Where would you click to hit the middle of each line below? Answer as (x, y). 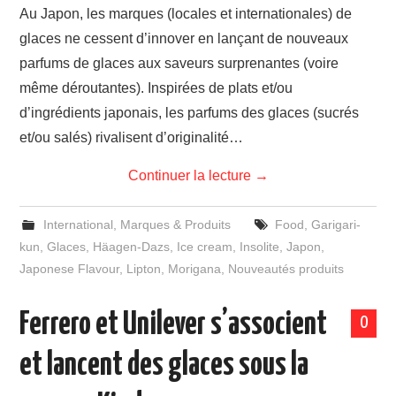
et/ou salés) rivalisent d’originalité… (132, 137)
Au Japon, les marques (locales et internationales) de (186, 14)
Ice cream (205, 247)
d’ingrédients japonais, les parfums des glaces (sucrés (190, 113)
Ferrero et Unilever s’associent (174, 325)
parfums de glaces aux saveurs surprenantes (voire (179, 63)
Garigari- (335, 225)
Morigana (195, 269)
